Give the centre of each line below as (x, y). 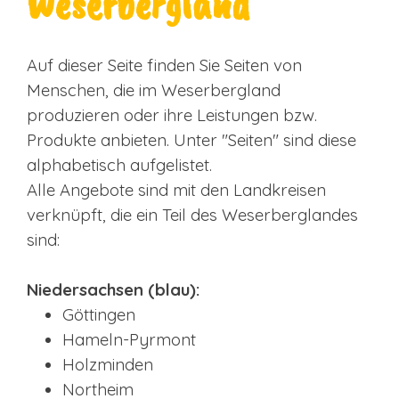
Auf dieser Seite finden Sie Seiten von (164, 65)
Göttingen (99, 314)
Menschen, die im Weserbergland (154, 90)
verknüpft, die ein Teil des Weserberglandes (192, 215)
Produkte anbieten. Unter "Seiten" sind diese (191, 140)
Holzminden (108, 364)
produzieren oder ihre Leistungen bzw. (172, 115)
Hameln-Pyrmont (129, 339)
